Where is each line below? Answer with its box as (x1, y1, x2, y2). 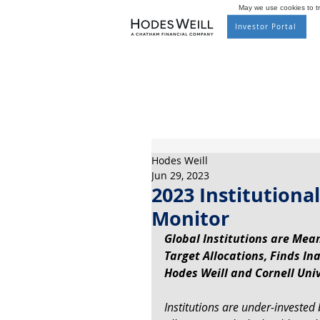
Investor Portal (234, 21, 296, 31)
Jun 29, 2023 (151, 169, 209, 182)
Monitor (151, 205, 229, 231)
